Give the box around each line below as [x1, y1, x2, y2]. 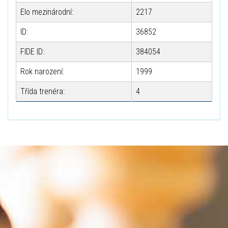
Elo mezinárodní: [20, 7, 73, 17]
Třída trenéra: [20, 87, 65, 96]
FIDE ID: [20, 47, 44, 56]
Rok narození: [20, 67, 64, 76]
